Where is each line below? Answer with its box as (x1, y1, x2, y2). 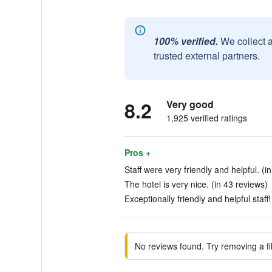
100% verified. (153, 34, 218, 48)
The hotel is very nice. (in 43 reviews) (124, 178, 268, 190)
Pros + (124, 146, 151, 158)
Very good (166, 97, 214, 111)
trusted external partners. (153, 49, 260, 63)
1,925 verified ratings (166, 112, 247, 124)
